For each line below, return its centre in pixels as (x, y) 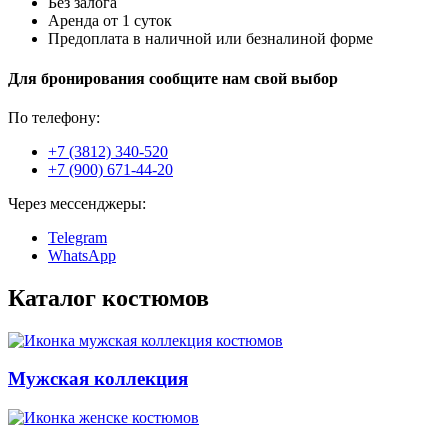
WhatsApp (82, 255)
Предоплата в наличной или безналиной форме (210, 39)
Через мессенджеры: (77, 203)
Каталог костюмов (108, 297)
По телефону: (54, 117)
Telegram (77, 237)
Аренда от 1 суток (110, 21)
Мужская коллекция (98, 379)
